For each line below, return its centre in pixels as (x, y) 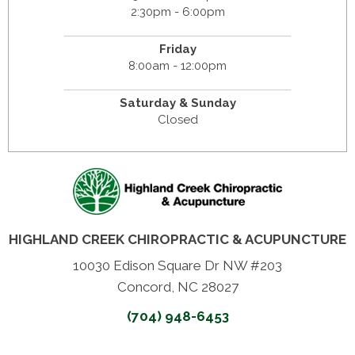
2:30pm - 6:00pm (177, 12)
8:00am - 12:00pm (177, 66)
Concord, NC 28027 (177, 287)
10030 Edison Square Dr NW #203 (177, 266)
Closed (177, 120)
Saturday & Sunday (177, 103)
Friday (177, 50)
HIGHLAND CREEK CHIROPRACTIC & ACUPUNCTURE (177, 240)
